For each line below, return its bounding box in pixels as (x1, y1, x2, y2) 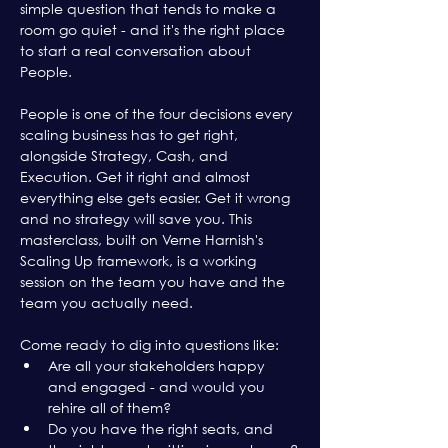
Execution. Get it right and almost (20, 167, 254, 186)
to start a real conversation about (20, 41, 255, 60)
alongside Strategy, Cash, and (20, 146, 232, 165)
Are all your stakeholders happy (48, 356, 269, 375)
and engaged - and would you (48, 377, 269, 396)
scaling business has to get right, (20, 125, 242, 144)
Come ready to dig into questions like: (20, 335, 279, 354)
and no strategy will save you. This (20, 209, 256, 228)
